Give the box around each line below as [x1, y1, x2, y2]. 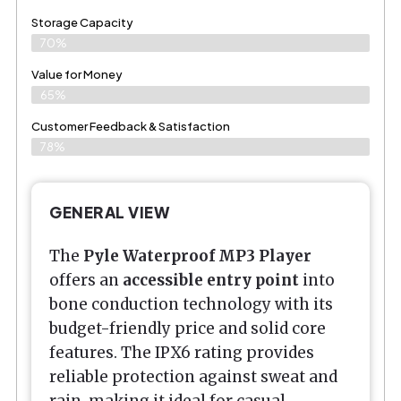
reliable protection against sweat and [49, 366, 337, 387]
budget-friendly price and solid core [49, 318, 326, 338]
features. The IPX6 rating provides [49, 342, 314, 363]
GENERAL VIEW [49, 202, 170, 223]
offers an [49, 269, 123, 290]
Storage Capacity [31, 15, 133, 30]
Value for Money [31, 67, 123, 82]
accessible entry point [123, 269, 299, 290]
